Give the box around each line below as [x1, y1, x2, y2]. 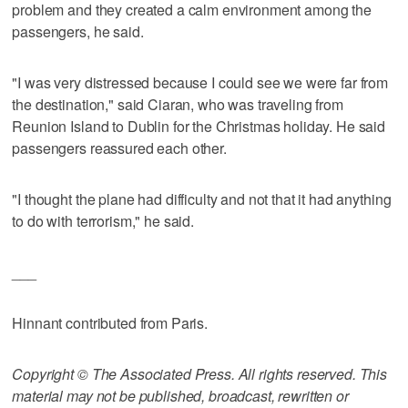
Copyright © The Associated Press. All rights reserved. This [12, 362, 388, 384]
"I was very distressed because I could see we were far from [12, 71, 389, 93]
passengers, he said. [12, 20, 144, 42]
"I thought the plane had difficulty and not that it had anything [12, 188, 392, 209]
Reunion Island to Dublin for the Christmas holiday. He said [12, 115, 386, 137]
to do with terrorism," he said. [12, 209, 194, 231]
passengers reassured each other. [12, 137, 227, 158]
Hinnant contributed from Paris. [12, 311, 208, 333]
